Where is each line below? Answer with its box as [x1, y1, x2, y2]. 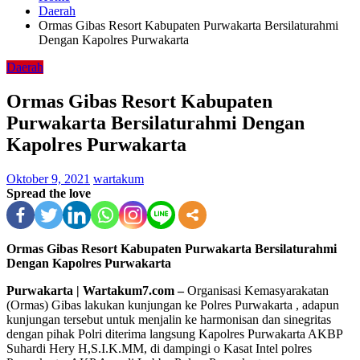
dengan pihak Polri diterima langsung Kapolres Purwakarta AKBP [6, 326, 342, 341]
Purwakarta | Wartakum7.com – [6, 283, 184, 297]
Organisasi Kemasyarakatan [184, 283, 329, 297]
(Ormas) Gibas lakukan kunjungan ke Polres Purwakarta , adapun [6, 297, 339, 312]
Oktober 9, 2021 [6, 171, 90, 186]
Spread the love [6, 186, 91, 200]
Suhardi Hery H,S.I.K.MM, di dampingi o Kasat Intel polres [6, 341, 312, 355]
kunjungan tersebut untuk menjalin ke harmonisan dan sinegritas [6, 312, 331, 326]
